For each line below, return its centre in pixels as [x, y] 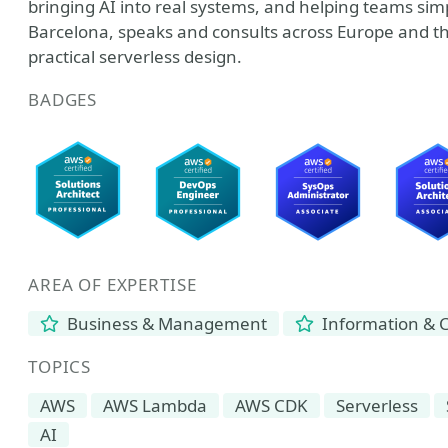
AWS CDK [271, 405]
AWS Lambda [155, 405]
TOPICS [60, 366]
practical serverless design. [135, 56]
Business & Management [165, 323]
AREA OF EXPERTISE [112, 284]
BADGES [63, 99]
